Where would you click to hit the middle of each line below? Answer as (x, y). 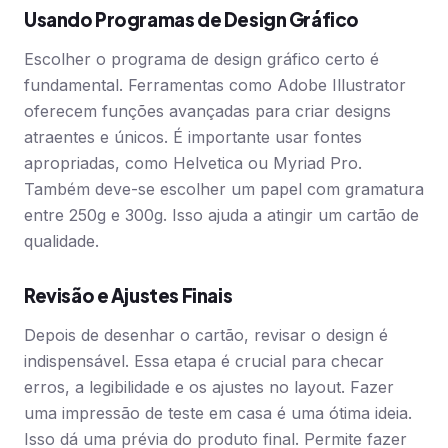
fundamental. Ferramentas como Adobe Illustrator (215, 85)
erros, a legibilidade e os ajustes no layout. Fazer (209, 387)
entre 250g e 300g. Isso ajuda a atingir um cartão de (221, 215)
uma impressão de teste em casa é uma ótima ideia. (218, 413)
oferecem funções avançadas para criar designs (207, 111)
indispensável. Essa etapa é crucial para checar (204, 361)
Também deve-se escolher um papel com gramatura (224, 189)
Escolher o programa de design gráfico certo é (201, 59)
